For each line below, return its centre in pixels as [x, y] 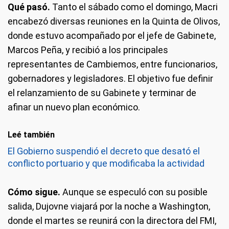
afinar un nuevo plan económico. [74, 107]
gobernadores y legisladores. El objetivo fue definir [110, 78]
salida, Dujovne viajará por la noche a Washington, [109, 206]
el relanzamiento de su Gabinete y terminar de [102, 93]
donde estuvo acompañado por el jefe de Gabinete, [112, 36]
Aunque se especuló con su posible [134, 192]
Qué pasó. [29, 7]
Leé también [31, 135]
